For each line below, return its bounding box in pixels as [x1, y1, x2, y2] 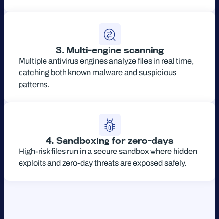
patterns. [19, 80, 50, 88]
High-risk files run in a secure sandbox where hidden [19, 147, 197, 155]
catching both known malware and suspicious [19, 68, 176, 77]
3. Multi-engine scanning [55, 45, 164, 55]
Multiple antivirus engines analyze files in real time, [19, 56, 194, 65]
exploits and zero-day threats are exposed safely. [19, 158, 187, 167]
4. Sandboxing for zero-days [45, 135, 174, 146]
